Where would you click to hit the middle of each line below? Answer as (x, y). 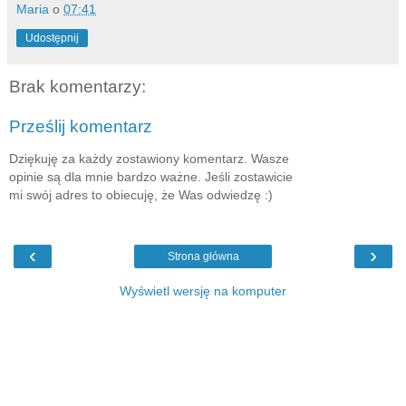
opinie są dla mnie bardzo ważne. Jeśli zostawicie (151, 177)
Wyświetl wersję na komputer (203, 290)
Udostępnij (52, 39)
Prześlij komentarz (81, 126)
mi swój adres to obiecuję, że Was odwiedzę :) (141, 195)
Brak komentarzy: (77, 87)
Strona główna (203, 256)
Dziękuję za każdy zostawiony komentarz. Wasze (149, 159)
